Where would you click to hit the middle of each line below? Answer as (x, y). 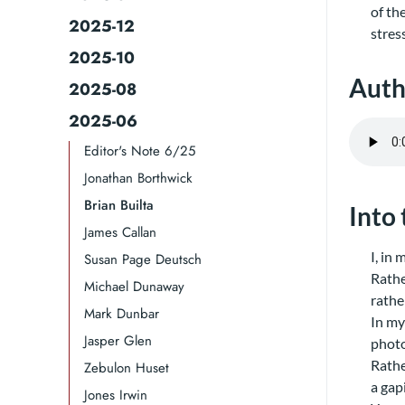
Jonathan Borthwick (138, 178)
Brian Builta (119, 205)
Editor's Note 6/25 (140, 151)
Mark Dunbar (122, 314)
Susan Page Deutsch (143, 259)
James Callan (120, 232)
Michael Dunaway (134, 287)
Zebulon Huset (127, 368)
